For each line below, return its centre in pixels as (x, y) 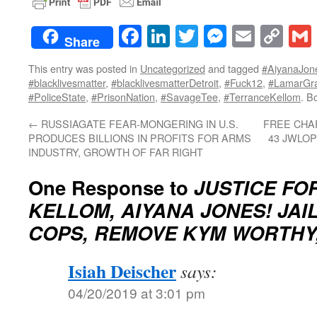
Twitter (231, 35)
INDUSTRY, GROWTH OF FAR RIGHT (116, 151)
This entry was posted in (84, 68)
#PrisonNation (123, 96)
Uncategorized (173, 68)
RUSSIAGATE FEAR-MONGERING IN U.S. (138, 123)
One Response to (111, 187)
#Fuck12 (243, 82)
